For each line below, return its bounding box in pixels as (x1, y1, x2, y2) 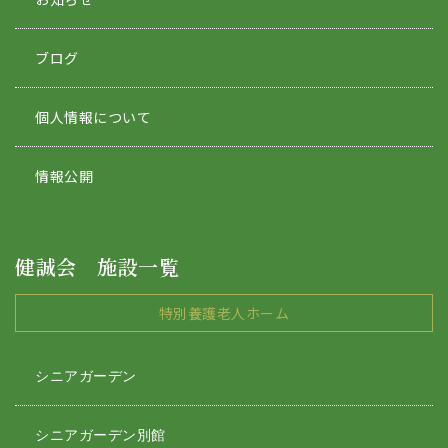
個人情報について (35, 107, 151, 128)
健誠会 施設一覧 (15, 252, 179, 282)
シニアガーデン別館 (35, 427, 166, 444)
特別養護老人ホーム (158, 303, 290, 324)
